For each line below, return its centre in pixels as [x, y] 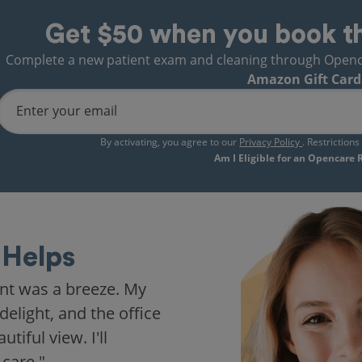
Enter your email [66, 111]
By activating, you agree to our [170, 142]
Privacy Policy [271, 142]
